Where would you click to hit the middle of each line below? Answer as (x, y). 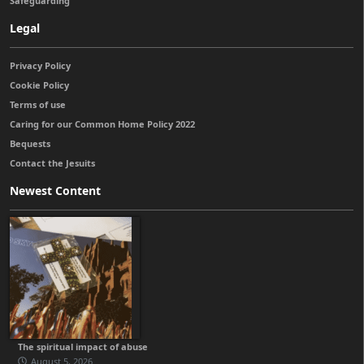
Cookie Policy (39, 85)
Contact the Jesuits (52, 163)
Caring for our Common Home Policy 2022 (102, 124)
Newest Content (55, 191)
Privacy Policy (40, 65)
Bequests (30, 143)
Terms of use (38, 104)
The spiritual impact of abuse (83, 347)
